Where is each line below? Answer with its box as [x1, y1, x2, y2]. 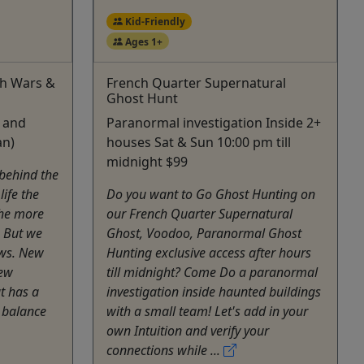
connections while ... [106, 341, 223, 360]
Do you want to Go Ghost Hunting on [106, 185, 315, 204]
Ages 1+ [122, 34, 162, 48]
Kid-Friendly [122, 14, 185, 28]
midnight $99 [106, 153, 188, 171]
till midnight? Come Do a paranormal [106, 263, 318, 282]
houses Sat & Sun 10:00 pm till [106, 133, 291, 152]
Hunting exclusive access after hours [106, 244, 311, 262]
